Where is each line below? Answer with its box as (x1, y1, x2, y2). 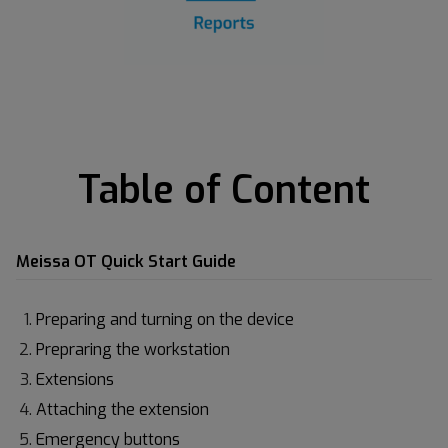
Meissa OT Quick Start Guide (16, 251, 236, 272)
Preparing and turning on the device (36, 309, 294, 330)
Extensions (36, 369, 114, 390)
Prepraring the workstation (36, 339, 230, 360)
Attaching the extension (36, 399, 209, 420)
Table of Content (78, 165, 370, 215)
